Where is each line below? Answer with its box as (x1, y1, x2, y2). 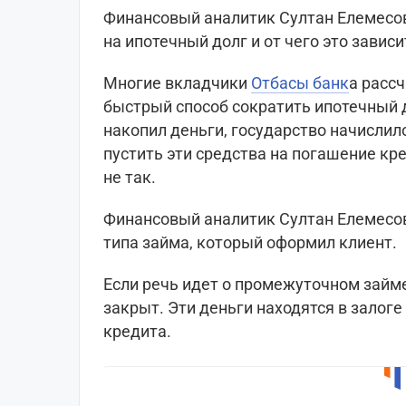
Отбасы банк (251, 73, 349, 93)
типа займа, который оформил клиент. (103, 233, 397, 253)
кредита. (103, 322, 171, 342)
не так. (103, 168, 156, 188)
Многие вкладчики (103, 73, 251, 93)
